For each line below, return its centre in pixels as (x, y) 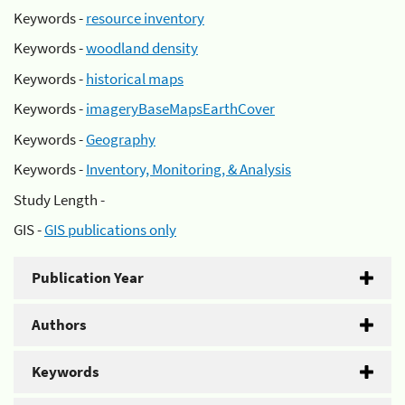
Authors (59, 325)
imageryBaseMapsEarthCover (180, 108)
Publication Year (88, 278)
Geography (121, 139)
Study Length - (59, 199)
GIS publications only (110, 230)
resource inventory (145, 18)
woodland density (142, 48)
